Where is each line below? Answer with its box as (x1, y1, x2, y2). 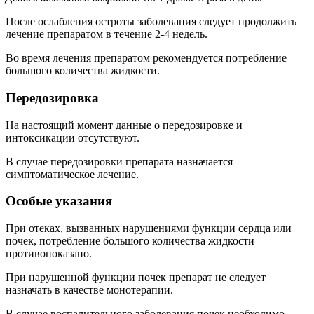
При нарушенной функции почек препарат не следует (6, 271, 266, 284)
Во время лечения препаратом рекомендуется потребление (6, 52, 287, 64)
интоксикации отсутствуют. (6, 131, 139, 144)
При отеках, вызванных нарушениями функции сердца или (6, 222, 292, 235)
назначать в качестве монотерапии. (6, 284, 173, 296)
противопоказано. (6, 247, 92, 260)
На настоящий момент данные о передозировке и (6, 118, 243, 131)
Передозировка (6, 90, 99, 105)
